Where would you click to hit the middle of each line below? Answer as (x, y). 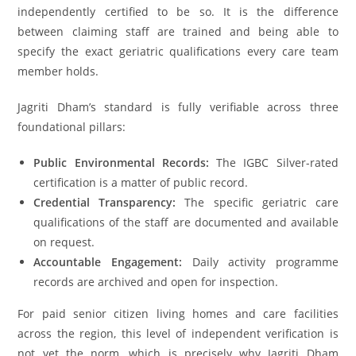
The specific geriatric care (257, 202)
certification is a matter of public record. (141, 182)
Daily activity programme (260, 261)
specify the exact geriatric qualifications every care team (178, 51)
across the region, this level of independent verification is (178, 333)
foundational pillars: (72, 126)
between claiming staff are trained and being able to (178, 31)
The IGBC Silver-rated (273, 162)
